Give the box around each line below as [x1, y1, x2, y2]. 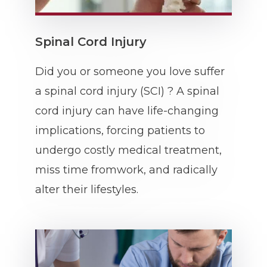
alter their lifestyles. [35, 183, 138, 196]
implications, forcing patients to [35, 124, 205, 137]
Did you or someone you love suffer [35, 65, 225, 78]
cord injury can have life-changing [35, 104, 219, 117]
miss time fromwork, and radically [35, 163, 218, 176]
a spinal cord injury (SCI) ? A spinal [35, 85, 219, 98]
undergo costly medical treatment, [35, 144, 222, 157]
